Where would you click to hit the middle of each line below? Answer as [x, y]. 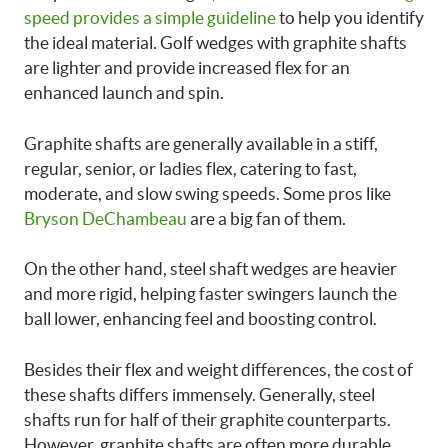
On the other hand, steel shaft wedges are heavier [210, 268]
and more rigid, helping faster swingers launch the [210, 293]
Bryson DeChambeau [105, 218]
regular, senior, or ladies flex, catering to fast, [190, 168]
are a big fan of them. [266, 218]
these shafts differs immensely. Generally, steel [199, 394]
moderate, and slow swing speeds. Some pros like [207, 193]
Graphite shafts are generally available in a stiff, [201, 143]
